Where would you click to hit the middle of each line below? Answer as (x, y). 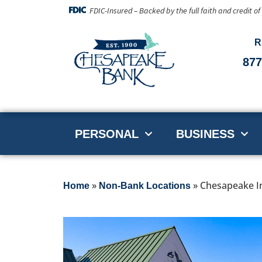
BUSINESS (205, 134)
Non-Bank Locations (144, 186)
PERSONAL (106, 134)
